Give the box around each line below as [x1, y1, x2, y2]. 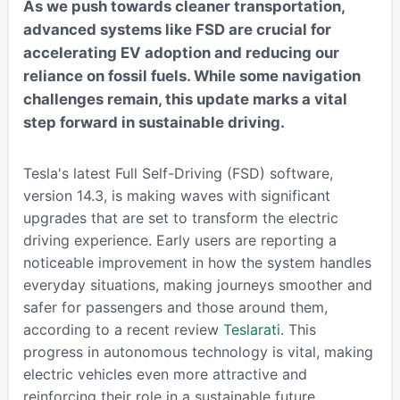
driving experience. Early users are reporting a [22, 230, 337, 249]
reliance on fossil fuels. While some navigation [22, 66, 361, 85]
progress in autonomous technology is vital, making [22, 342, 373, 361]
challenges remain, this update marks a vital [22, 89, 347, 108]
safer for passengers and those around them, [22, 297, 328, 316]
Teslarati [222, 320, 280, 338]
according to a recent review [22, 320, 223, 338]
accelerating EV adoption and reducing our [22, 43, 339, 62]
